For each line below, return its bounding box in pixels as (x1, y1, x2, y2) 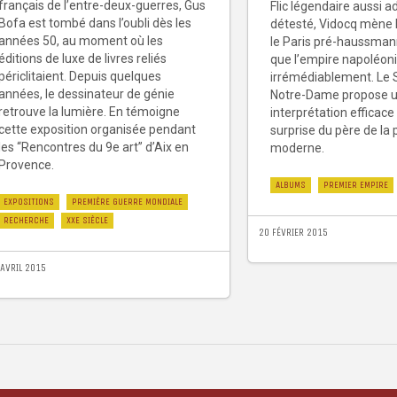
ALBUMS (276, 179, 306, 191)
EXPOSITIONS (4, 196, 54, 208)
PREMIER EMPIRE (323, 179, 388, 191)
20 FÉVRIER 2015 (259, 226, 328, 239)
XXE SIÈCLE (66, 214, 108, 227)
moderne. (270, 141, 324, 156)
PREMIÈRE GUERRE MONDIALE (72, 196, 183, 208)
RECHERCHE (4, 214, 49, 227)
